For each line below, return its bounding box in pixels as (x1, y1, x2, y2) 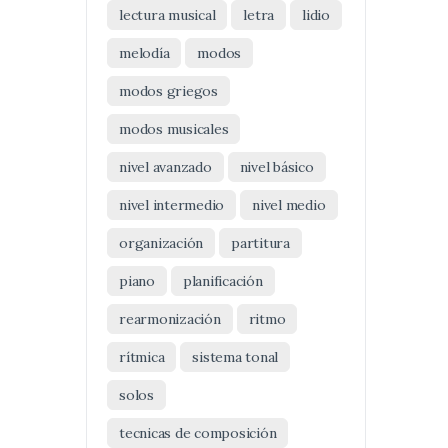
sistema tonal (192, 348, 279, 366)
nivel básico (239, 158, 314, 176)
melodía (119, 44, 170, 62)
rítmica (119, 348, 165, 366)
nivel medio (252, 196, 326, 214)
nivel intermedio (119, 196, 225, 214)
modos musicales (119, 120, 229, 138)
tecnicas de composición (119, 424, 277, 442)
